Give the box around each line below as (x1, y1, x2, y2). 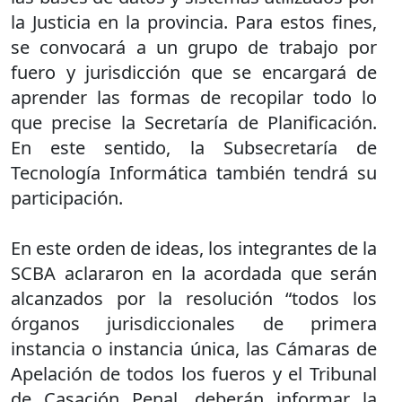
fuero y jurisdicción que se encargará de (11, 60, 377, 84)
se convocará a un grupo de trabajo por (11, 35, 377, 59)
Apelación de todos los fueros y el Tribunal (11, 362, 377, 386)
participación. (11, 186, 123, 210)
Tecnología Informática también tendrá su (11, 161, 377, 185)
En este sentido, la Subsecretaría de (11, 135, 377, 160)
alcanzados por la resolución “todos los (11, 286, 377, 310)
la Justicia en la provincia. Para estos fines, (11, 10, 377, 34)
